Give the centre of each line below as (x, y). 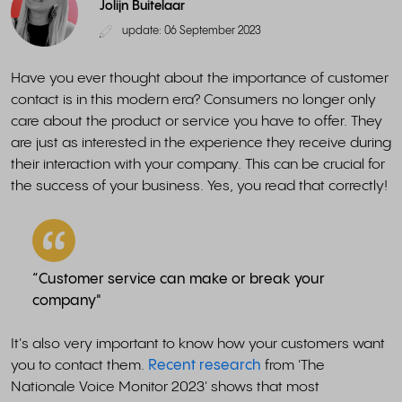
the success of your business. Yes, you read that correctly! (201, 186)
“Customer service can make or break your (179, 280)
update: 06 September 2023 (192, 31)
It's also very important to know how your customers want (198, 344)
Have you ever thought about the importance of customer (200, 79)
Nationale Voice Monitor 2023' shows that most (165, 387)
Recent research (205, 366)
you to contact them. (79, 366)
